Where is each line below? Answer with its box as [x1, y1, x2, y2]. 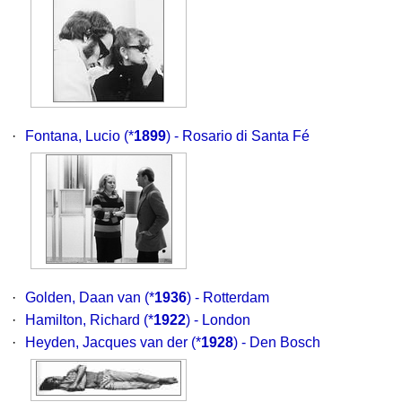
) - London [186, 312, 250, 328]
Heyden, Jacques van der [25, 335, 188, 350]
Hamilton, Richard [25, 312, 140, 328]
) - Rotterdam [187, 290, 269, 305]
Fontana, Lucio [25, 128, 120, 144]
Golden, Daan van [25, 290, 141, 305]
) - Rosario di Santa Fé [166, 128, 310, 144]
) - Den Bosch [233, 335, 320, 350]
